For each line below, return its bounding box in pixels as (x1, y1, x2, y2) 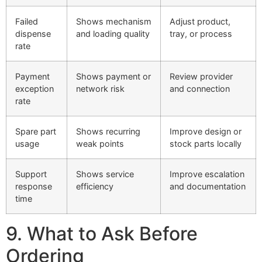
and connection (170, 84, 230, 94)
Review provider (170, 71, 233, 82)
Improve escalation (170, 169, 244, 180)
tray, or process (170, 29, 232, 39)
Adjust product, (170, 16, 230, 27)
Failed (15, 16, 38, 27)
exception (15, 84, 54, 94)
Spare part (15, 126, 56, 137)
